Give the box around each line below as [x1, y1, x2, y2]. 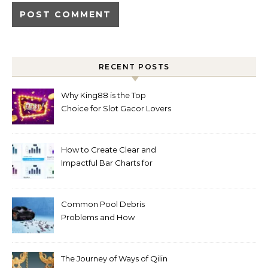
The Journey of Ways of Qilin [61, 254, 167, 263]
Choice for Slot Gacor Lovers [61, 103, 171, 113]
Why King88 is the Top [61, 90, 146, 100]
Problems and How [61, 212, 135, 222]
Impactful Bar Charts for [61, 158, 153, 167]
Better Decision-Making [61, 171, 153, 181]
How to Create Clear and [61, 145, 156, 154]
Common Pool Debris [61, 199, 145, 209]
